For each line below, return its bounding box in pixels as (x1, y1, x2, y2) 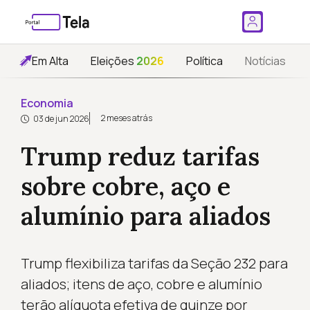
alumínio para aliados (20, 200, 271, 232)
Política (186, 53, 223, 69)
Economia (20, 95, 73, 111)
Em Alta (32, 53, 69, 69)
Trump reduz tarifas (20, 140, 259, 172)
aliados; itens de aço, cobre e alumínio (20, 275, 262, 293)
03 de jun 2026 (31, 113, 89, 125)
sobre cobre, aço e (20, 170, 230, 202)
